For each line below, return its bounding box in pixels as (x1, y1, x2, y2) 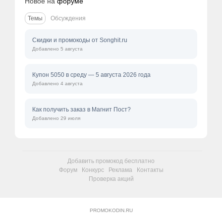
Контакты (136, 166, 164, 173)
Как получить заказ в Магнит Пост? (32, 106, 131, 113)
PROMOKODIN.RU (89, 208, 133, 213)
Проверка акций (88, 175, 134, 182)
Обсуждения (51, 15, 86, 22)
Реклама (108, 166, 132, 173)
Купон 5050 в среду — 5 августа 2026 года (32, 71, 151, 78)
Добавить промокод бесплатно (67, 158, 155, 165)
